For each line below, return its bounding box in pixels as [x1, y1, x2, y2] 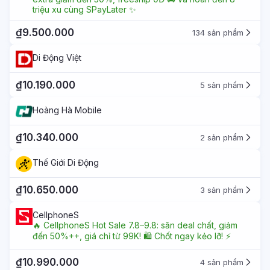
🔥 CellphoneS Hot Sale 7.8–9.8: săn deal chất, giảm [33, 220, 237, 230]
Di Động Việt [33, 52, 81, 63]
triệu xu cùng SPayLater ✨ [33, 4, 136, 14]
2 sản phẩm [200, 133, 243, 142]
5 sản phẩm [200, 80, 243, 90]
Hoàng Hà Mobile [33, 105, 102, 115]
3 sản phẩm [200, 185, 243, 195]
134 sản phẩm [192, 28, 243, 37]
